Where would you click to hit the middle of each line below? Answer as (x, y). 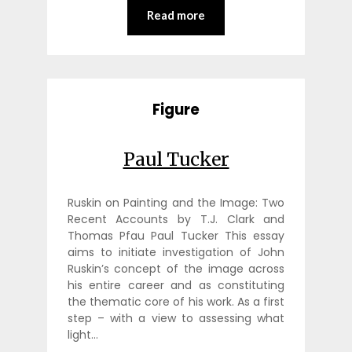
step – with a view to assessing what (176, 318)
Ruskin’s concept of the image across (176, 268)
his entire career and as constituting (176, 285)
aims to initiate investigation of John (176, 252)
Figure (176, 110)
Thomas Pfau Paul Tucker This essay (176, 235)
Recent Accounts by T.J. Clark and (176, 219)
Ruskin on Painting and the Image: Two (176, 202)
